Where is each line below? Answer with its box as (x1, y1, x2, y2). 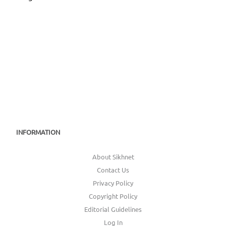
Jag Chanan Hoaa (17, 2, 77, 12)
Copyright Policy (89, 191, 137, 200)
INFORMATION (16, 127, 60, 136)
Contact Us (97, 165, 129, 174)
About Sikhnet (92, 152, 134, 161)
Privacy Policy (93, 178, 133, 187)
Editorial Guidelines (84, 204, 142, 213)
